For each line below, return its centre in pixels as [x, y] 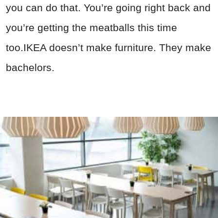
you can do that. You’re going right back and [108, 8]
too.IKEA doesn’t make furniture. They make [109, 48]
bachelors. [30, 68]
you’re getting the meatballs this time [91, 28]
